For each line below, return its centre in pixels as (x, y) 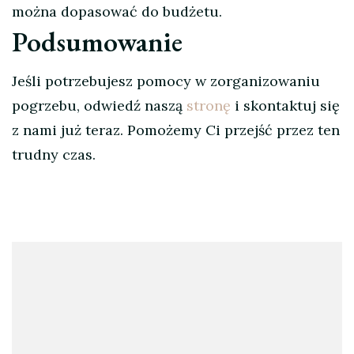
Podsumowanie (97, 42)
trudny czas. (54, 155)
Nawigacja (69, 259)
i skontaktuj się (285, 106)
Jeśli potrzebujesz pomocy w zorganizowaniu (166, 81)
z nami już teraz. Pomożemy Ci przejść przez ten (176, 130)
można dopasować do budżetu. (117, 12)
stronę (209, 106)
